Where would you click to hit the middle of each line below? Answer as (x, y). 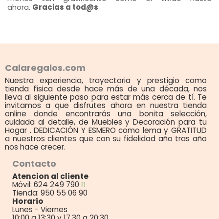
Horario (28, 201)
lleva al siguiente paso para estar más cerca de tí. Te (106, 97)
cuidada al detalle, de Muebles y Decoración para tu (106, 122)
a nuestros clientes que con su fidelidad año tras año (106, 138)
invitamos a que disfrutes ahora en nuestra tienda (106, 105)
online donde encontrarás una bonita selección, (106, 113)
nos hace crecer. (35, 147)
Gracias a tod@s (65, 7)
